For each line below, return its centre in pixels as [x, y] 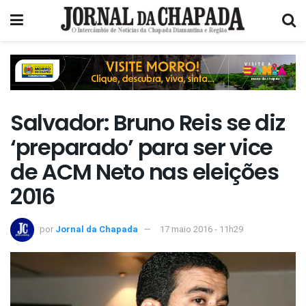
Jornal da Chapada [97, 229]
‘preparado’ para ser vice [141, 148]
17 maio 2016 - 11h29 [201, 229]
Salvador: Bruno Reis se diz [148, 123]
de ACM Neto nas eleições [144, 172]
